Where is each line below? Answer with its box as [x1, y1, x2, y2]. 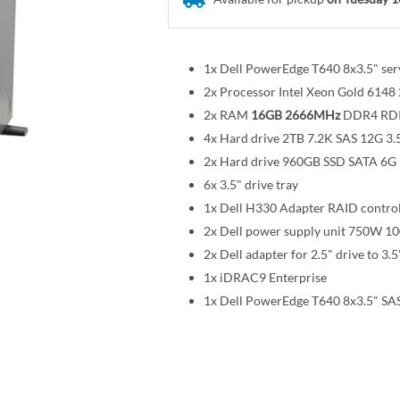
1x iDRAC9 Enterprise [203, 269, 327, 285]
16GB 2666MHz [250, 106, 340, 122]
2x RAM [203, 106, 251, 122]
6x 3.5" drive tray [203, 176, 298, 192]
